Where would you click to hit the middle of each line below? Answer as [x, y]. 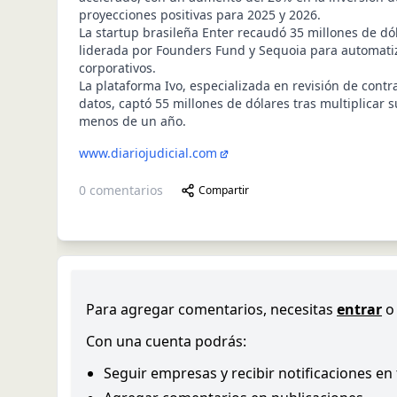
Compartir [224, 190]
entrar [359, 309]
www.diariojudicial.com [148, 153]
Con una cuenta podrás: [166, 341]
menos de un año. [132, 121]
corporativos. [117, 68]
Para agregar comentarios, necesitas [210, 309]
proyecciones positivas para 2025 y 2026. [200, 15]
